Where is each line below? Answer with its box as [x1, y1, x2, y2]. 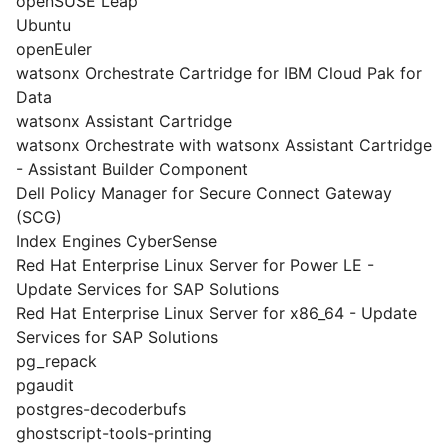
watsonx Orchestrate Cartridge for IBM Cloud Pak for [16, 63, 422, 83]
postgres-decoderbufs [16, 399, 186, 419]
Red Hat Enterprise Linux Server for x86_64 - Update [16, 303, 417, 323]
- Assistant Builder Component [16, 159, 248, 179]
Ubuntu [16, 15, 71, 35]
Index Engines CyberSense [16, 231, 217, 251]
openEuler [16, 39, 92, 59]
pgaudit [16, 375, 74, 395]
